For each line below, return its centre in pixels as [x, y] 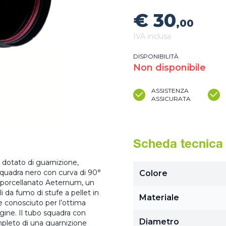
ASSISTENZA [170, 91]
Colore [153, 173]
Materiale [159, 197]
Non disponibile [169, 68]
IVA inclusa [152, 36]
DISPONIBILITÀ [156, 56]
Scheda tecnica [178, 145]
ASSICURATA [171, 99]
